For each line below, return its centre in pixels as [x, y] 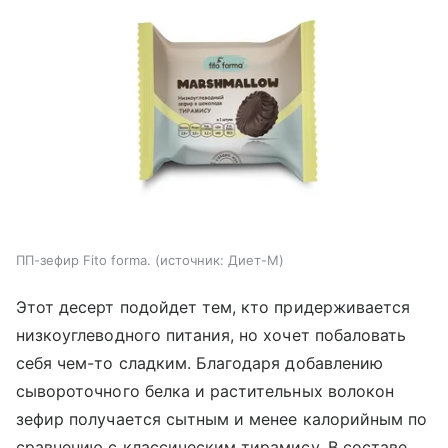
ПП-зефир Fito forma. [83, 259]
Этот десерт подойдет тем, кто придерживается [213, 306]
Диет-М [253, 259]
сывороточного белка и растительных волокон [205, 390]
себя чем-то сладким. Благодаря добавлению [199, 362]
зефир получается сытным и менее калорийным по [222, 418]
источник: [192, 259]
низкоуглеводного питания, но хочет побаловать [211, 334]
